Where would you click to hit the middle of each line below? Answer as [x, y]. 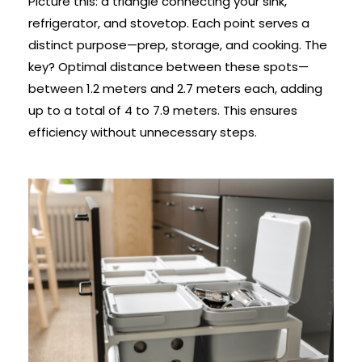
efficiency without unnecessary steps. [142, 133]
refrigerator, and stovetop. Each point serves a [168, 23]
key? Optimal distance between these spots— [168, 67]
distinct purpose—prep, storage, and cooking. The [177, 45]
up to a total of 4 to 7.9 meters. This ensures [162, 111]
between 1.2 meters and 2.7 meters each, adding [175, 89]
